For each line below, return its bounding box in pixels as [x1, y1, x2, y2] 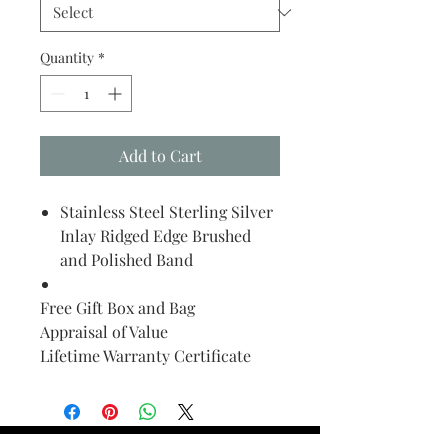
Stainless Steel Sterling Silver [60, 201, 273, 222]
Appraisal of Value [40, 321, 168, 342]
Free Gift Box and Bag [40, 297, 195, 318]
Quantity [40, 48, 94, 67]
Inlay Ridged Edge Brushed [60, 225, 251, 246]
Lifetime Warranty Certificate [40, 345, 251, 366]
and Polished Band [60, 249, 193, 270]
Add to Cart [118, 145, 202, 166]
